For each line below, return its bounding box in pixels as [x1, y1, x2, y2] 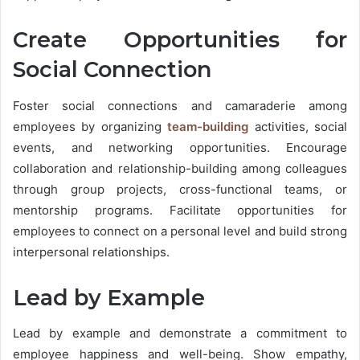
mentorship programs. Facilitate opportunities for [13, 202, 347, 218]
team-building [167, 118, 249, 134]
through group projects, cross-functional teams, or [13, 181, 347, 197]
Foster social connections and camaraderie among [13, 97, 347, 113]
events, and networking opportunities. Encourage [13, 139, 347, 155]
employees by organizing [13, 118, 168, 134]
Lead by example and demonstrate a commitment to [13, 325, 347, 342]
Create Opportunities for [13, 27, 347, 54]
